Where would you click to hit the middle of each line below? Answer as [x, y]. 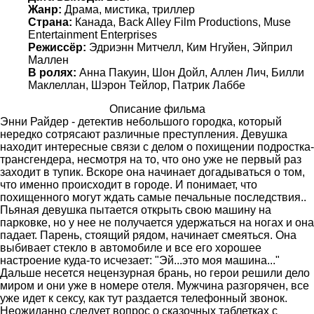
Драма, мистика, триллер [128, 9]
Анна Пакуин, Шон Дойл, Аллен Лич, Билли [190, 72]
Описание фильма [157, 109]
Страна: [50, 22]
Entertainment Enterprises [93, 34]
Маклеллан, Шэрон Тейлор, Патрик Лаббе [137, 85]
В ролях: [52, 72]
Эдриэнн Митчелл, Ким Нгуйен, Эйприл [189, 47]
